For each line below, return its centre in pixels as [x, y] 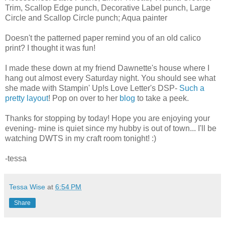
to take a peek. [162, 98]
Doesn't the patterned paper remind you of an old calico [103, 38]
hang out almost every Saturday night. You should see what [110, 78]
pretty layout [27, 98]
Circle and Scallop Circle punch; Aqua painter [86, 18]
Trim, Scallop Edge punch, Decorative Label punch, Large [108, 8]
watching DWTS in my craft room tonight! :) [81, 138]
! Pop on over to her [84, 98]
